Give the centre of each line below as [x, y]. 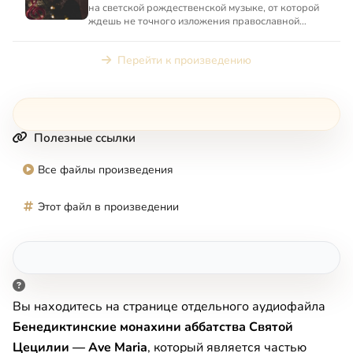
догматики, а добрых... [141, 34]
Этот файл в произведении [108, 206]
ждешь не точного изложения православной [194, 21]
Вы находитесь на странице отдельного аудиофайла [169, 306]
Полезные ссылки [85, 137]
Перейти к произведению [184, 60]
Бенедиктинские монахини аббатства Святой [153, 327]
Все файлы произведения [106, 169]
